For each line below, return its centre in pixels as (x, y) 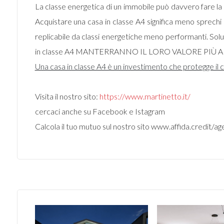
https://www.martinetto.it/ (145, 96)
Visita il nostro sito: (67, 96)
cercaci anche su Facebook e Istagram (100, 111)
